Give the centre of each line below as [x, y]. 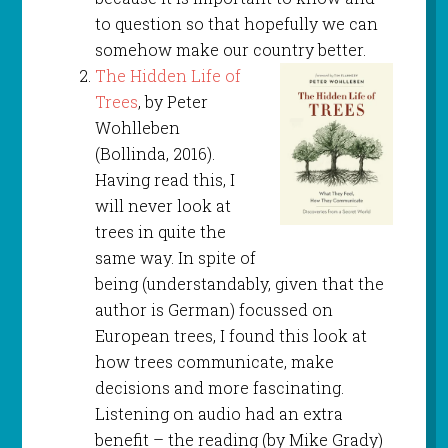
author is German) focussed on [213, 310]
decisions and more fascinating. [219, 388]
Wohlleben [137, 128]
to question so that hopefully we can [236, 24]
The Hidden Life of [167, 76]
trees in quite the [160, 232]
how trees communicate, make [214, 362]
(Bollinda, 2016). [154, 154]
